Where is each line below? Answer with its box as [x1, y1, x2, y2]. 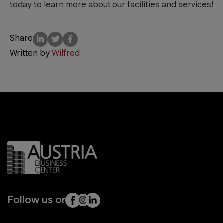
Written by [10, 47, 52, 58]
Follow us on [7, 193, 68, 206]
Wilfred [52, 47, 80, 58]
